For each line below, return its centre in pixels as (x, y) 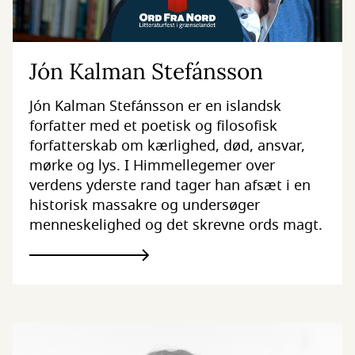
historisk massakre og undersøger (144, 205)
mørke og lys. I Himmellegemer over (152, 165)
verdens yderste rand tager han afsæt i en (170, 185)
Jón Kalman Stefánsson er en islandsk (155, 106)
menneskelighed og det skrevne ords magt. (176, 225)
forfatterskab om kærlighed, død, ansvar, (167, 145)
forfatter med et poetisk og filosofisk (153, 126)
